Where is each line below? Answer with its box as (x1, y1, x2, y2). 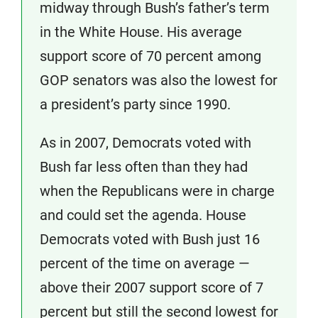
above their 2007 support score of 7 (40, 279, 263, 297)
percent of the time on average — (40, 255, 250, 273)
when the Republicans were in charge (40, 182, 275, 200)
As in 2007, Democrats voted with (40, 134, 251, 152)
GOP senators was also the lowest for (40, 72, 278, 89)
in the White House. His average (40, 23, 242, 41)
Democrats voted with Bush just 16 (40, 231, 260, 248)
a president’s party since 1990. (40, 96, 231, 114)
